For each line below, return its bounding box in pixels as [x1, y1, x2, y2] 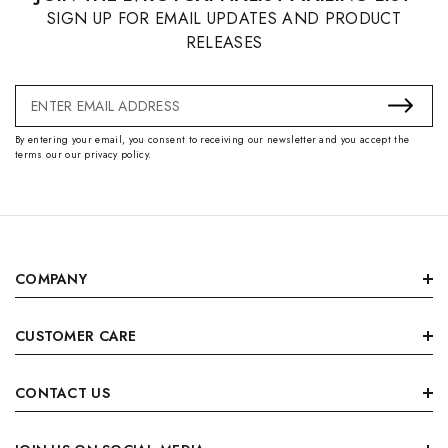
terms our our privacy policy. [15, 146, 152, 162]
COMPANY [15, 268, 87, 289]
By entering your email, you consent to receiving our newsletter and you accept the [15, 131, 410, 147]
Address [15, 111, 64, 132]
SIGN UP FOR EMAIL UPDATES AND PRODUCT [47, 6, 401, 30]
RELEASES [185, 30, 263, 54]
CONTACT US [15, 382, 110, 403]
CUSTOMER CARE [15, 325, 137, 346]
